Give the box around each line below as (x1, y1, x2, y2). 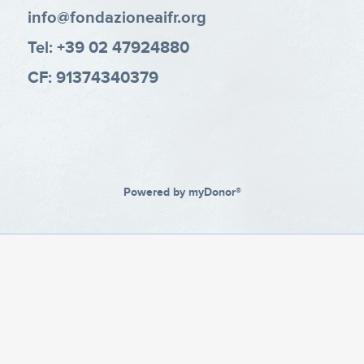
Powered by (123, 185, 188, 199)
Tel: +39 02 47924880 (28, 37, 189, 58)
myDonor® (188, 185, 241, 199)
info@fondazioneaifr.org (28, 7, 206, 28)
